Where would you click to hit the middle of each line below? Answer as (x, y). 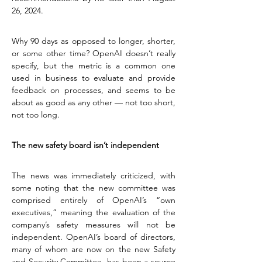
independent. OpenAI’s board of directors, (94, 237)
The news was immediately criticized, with (94, 175)
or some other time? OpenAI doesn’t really (94, 53)
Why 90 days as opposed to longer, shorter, (94, 41)
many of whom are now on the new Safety (94, 249)
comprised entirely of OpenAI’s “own (94, 200)
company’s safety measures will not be (94, 225)
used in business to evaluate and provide (94, 78)
